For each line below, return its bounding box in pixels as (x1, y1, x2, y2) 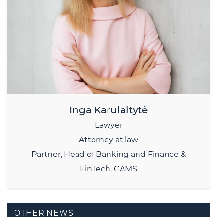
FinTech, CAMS (80, 164, 137, 174)
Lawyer (94, 121, 123, 130)
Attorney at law (79, 135, 138, 145)
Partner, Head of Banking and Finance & (31, 150, 186, 159)
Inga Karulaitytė (69, 104, 148, 116)
